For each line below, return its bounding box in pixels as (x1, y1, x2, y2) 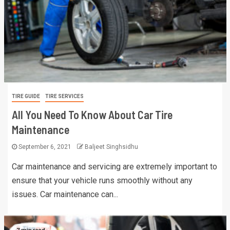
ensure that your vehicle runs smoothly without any (11, 176, 193, 185)
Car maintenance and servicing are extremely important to (11, 162, 217, 171)
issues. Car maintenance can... (11, 189, 118, 199)
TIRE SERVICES (45, 93, 84, 99)
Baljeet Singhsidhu (84, 143, 138, 150)
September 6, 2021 (16, 143, 73, 150)
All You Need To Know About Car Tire (11, 108, 172, 121)
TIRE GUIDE (11, 93, 40, 99)
